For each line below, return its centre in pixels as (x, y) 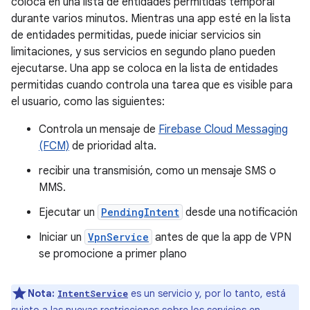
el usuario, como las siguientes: (88, 102)
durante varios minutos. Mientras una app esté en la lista (151, 19)
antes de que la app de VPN (222, 237)
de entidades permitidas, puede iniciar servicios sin (136, 35)
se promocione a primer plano (113, 254)
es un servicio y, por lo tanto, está (207, 293)
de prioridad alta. (113, 146)
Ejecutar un (68, 212)
